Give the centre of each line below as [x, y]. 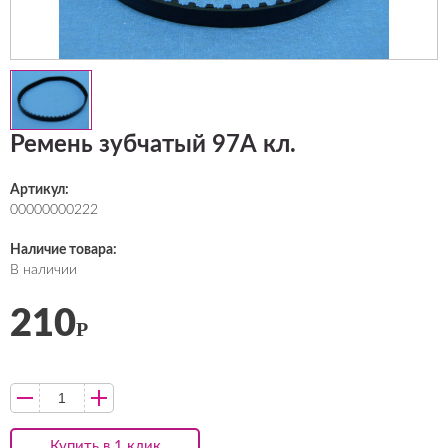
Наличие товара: [63, 250]
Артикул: [39, 190]
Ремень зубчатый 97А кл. [153, 145]
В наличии [43, 270]
